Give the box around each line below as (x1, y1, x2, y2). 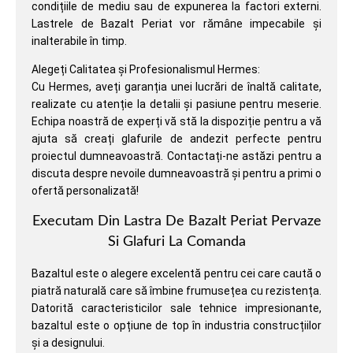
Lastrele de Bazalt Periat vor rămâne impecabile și (32, 17, 321, 30)
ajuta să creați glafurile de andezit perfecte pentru (32, 132, 321, 146)
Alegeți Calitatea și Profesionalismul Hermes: (32, 63, 260, 76)
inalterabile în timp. (32, 34, 127, 47)
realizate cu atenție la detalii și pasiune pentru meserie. (32, 98, 321, 111)
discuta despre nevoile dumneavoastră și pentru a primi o (32, 167, 321, 180)
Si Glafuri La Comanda (107, 234, 246, 249)
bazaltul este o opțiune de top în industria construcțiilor (32, 318, 321, 332)
